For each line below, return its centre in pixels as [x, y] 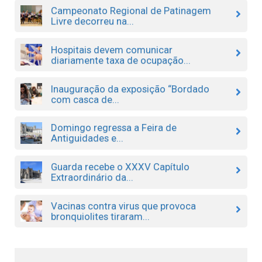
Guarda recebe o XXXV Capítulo [120, 167]
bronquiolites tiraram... [100, 216]
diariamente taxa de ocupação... [120, 60]
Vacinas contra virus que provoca [123, 206]
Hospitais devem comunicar [111, 49]
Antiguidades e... [87, 138]
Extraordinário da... [92, 177]
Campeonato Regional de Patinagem [131, 10]
